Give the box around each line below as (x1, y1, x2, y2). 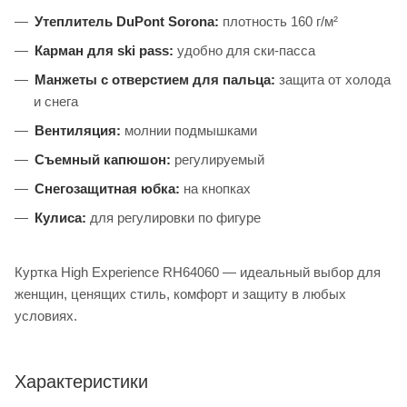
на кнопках (180, 181, 251, 197)
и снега (34, 94, 78, 110)
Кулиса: (35, 210, 86, 226)
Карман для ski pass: (35, 43, 174, 59)
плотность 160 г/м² (219, 14, 338, 30)
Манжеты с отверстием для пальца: (35, 72, 275, 88)
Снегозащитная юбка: (35, 181, 180, 197)
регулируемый (171, 152, 264, 168)
